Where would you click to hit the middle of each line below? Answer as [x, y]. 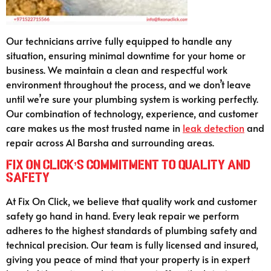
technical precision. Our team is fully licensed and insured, [132, 244]
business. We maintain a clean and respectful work [117, 70]
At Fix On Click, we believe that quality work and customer [132, 201]
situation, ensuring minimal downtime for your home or [126, 55]
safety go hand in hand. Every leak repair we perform [122, 215]
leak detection [214, 128]
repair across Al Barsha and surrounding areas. [110, 142]
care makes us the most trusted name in [94, 128]
